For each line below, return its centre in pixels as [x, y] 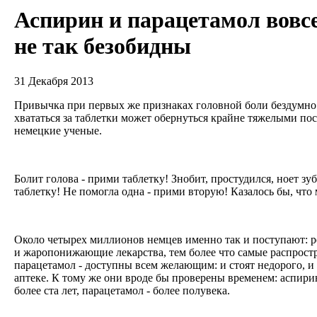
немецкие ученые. [61, 130]
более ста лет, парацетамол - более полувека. [123, 290]
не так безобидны [103, 46]
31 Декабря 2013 [54, 81]
